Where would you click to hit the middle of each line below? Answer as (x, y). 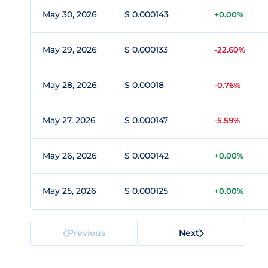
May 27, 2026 (69, 120)
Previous (86, 232)
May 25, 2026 (69, 191)
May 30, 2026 (70, 14)
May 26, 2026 (70, 156)
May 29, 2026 (70, 50)
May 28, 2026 (70, 85)
